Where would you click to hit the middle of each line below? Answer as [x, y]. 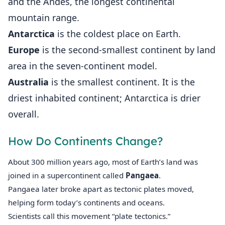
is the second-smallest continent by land [128, 50]
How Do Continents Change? [85, 141]
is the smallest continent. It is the [122, 82]
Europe [24, 50]
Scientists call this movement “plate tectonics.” [89, 216]
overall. [24, 114]
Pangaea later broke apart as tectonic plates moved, [101, 189]
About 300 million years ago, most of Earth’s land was [103, 162]
